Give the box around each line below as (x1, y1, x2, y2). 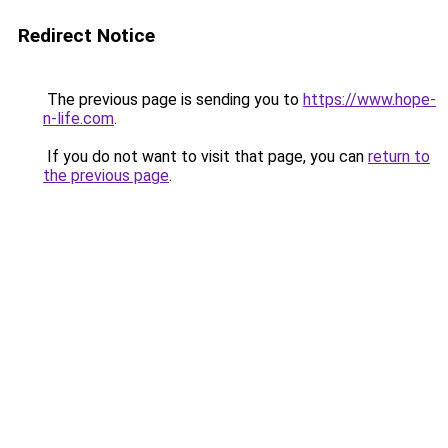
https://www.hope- (303, 90, 436, 109)
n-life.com (43, 109, 114, 128)
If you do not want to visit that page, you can (43, 147, 368, 166)
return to (368, 147, 430, 166)
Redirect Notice (18, 24, 155, 47)
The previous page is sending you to (43, 90, 303, 109)
